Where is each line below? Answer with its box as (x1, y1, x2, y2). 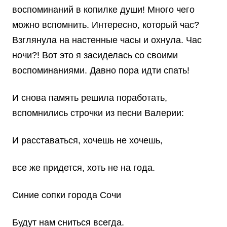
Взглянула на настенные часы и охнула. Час (12, 35, 202, 46)
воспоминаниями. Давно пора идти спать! (12, 65, 190, 76)
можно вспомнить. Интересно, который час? (12, 20, 199, 30)
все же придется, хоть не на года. (12, 163, 155, 173)
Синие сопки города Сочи (12, 190, 124, 201)
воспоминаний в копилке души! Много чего (12, 5, 195, 15)
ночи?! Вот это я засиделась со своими (12, 50, 178, 61)
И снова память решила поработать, (12, 93, 167, 103)
